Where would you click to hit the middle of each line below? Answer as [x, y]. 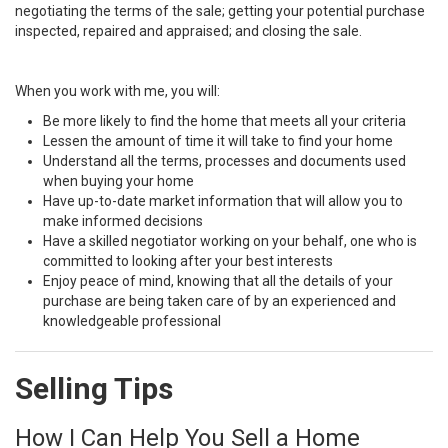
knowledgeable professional [132, 321]
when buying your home [118, 181]
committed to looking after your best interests [188, 261]
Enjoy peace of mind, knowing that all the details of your [218, 281]
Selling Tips [94, 388]
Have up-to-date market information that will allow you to [223, 201]
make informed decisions [123, 221]
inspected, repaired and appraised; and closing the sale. [188, 31]
